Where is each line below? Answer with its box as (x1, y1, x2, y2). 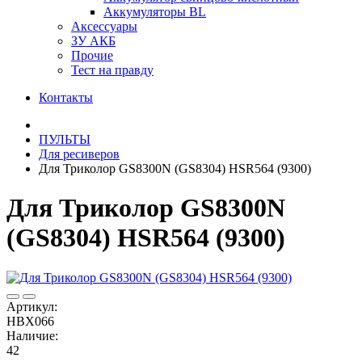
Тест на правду (71, 63, 154, 77)
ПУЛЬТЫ (39, 133, 90, 146)
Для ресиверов (39, 147, 120, 161)
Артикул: (6, 299, 57, 314)
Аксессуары (71, 19, 137, 33)
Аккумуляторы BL (103, 5, 206, 19)
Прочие (71, 48, 113, 62)
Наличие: (6, 328, 58, 343)
